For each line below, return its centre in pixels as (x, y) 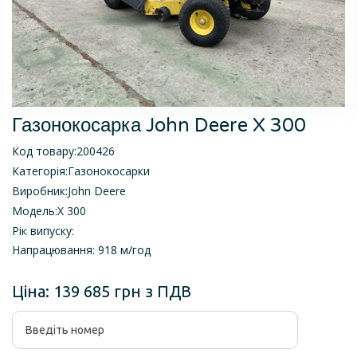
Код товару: (44, 151)
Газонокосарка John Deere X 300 (159, 126)
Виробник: (40, 191)
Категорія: (40, 171)
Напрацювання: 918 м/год (81, 250)
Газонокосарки (109, 171)
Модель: (35, 211)
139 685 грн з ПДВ (122, 292)
